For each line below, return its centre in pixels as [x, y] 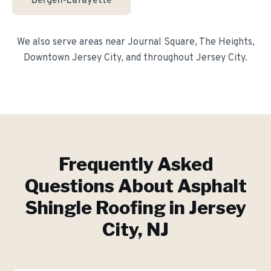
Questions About [101, 186]
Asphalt [212, 186]
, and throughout [158, 58]
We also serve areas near [72, 42]
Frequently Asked [135, 164]
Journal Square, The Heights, [191, 42]
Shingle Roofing [95, 207]
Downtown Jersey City [72, 58]
